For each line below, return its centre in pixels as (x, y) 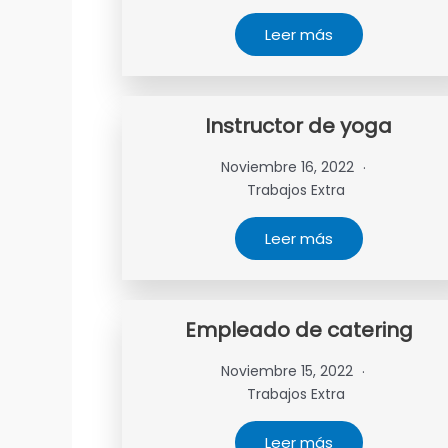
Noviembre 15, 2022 (289, 371)
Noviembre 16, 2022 (289, 167)
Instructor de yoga (299, 126)
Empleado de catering (298, 330)
